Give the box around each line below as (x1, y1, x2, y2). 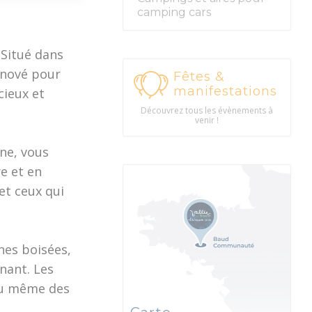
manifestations (173, 84, 277, 100)
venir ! (194, 114, 219, 127)
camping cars (136, 6, 211, 19)
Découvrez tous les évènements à (140, 104, 273, 117)
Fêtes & (173, 69, 225, 85)
